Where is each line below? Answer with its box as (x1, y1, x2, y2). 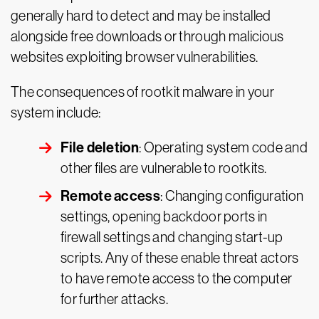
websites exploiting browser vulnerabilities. (11, 49, 258, 65)
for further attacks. (61, 291, 169, 307)
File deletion (61, 139, 139, 156)
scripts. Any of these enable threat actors (61, 250, 299, 266)
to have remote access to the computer (61, 271, 293, 286)
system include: (11, 105, 101, 120)
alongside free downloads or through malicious (11, 28, 284, 44)
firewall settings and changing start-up (61, 229, 283, 245)
